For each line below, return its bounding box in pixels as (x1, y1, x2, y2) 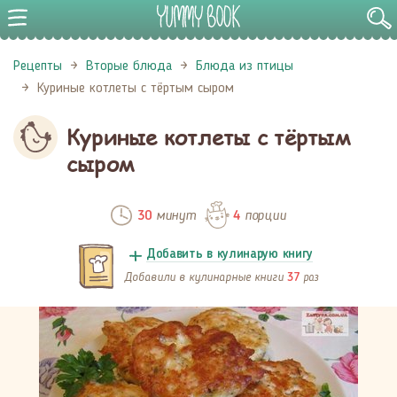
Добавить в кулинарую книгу (145, 248, 314, 261)
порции (239, 206, 286, 223)
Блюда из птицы (196, 59, 293, 74)
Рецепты (13, 59, 62, 74)
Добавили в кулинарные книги (124, 269, 287, 284)
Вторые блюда (86, 59, 172, 74)
